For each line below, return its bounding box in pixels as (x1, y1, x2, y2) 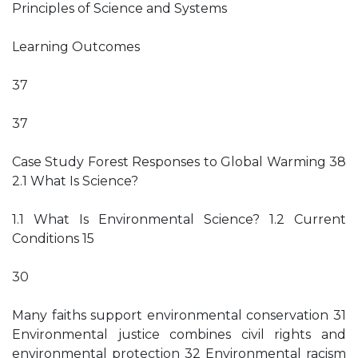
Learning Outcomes (12, 39, 140, 54)
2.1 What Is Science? (12, 173, 138, 189)
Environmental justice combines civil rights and (12, 327, 346, 342)
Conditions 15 (12, 231, 94, 246)
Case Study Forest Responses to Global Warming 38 (12, 154, 346, 169)
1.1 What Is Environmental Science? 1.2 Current (12, 212, 346, 227)
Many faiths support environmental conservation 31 (12, 308, 346, 323)
